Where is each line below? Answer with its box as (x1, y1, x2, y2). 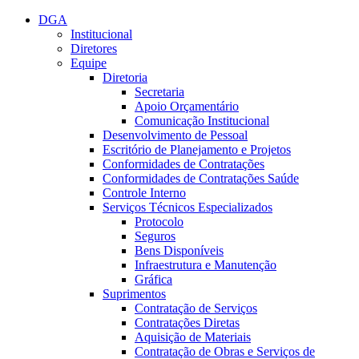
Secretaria (135, 85, 184, 99)
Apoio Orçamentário (135, 99, 239, 113)
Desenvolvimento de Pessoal (103, 128, 248, 142)
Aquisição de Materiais (135, 330, 251, 344)
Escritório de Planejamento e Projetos (103, 143, 291, 156)
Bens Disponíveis (135, 244, 224, 257)
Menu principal (106, 12, 183, 26)
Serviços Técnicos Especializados (103, 200, 272, 214)
